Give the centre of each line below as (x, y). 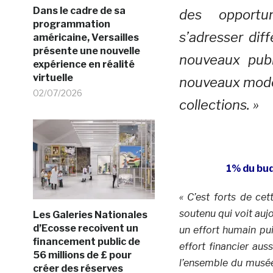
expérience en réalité (83, 64)
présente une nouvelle (86, 51)
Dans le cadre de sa (79, 10)
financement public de (86, 241)
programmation (71, 24)
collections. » (219, 105)
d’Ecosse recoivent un (85, 228)
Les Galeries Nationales (90, 214)
